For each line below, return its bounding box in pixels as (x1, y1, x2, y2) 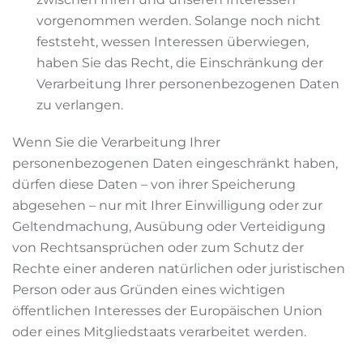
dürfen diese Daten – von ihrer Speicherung (12, 177, 296, 192)
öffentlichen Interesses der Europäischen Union (12, 303, 322, 318)
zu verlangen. (36, 97, 123, 113)
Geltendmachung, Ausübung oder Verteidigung (12, 219, 326, 234)
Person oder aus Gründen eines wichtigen (12, 282, 285, 297)
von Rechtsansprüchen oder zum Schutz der (12, 240, 304, 255)
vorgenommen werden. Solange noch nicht (36, 13, 321, 28)
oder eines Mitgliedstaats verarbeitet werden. (12, 324, 306, 340)
